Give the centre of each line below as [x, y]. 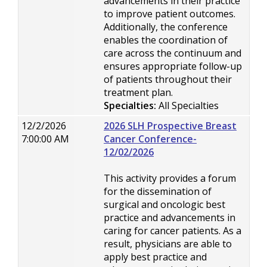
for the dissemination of [158, 191]
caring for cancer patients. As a [173, 231]
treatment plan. [138, 92]
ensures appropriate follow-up [173, 66]
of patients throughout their [168, 79]
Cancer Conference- [150, 139]
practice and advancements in [170, 218]
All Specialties [187, 105]
